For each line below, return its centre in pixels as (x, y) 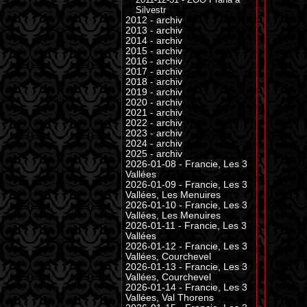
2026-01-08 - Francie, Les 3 (186, 164)
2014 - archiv (154, 41)
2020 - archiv (154, 102)
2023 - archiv (154, 133)
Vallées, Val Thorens (170, 298)
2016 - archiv (154, 61)
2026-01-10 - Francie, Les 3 (186, 205)
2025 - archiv (154, 154)
